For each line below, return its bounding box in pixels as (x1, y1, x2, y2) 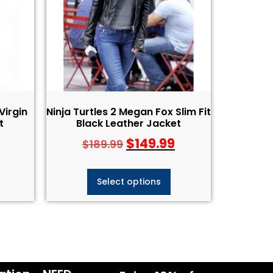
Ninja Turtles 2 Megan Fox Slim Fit (46, 104, 211, 119)
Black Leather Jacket (76, 116, 181, 130)
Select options (96, 175, 161, 188)
